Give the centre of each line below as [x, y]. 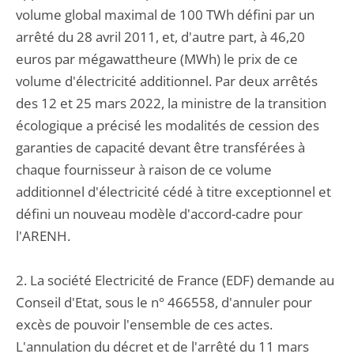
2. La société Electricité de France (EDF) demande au [175, 280]
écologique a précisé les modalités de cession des [168, 125]
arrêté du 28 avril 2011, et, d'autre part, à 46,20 [160, 37]
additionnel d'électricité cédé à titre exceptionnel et [173, 192]
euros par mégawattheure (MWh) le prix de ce [157, 59]
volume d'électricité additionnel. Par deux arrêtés [167, 81]
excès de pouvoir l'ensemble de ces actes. [144, 324]
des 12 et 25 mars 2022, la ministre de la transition [171, 103]
